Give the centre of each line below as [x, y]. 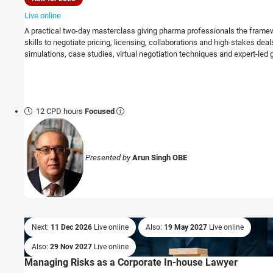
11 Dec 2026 [72, 228]
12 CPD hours [61, 112]
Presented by [109, 158]
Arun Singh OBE [160, 158]
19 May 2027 [186, 228]
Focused [100, 112]
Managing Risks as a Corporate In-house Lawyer [131, 263]
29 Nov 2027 [72, 247]
